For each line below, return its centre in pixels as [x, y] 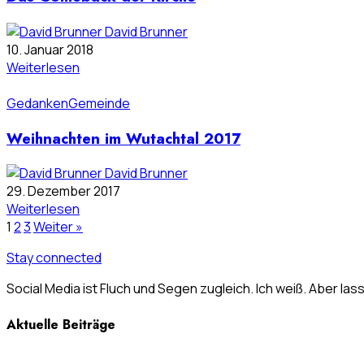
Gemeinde [99, 103]
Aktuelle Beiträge [61, 324]
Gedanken [37, 103]
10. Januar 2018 [50, 49]
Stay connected [54, 258]
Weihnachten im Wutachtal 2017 [123, 138]
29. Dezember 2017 [63, 191]
